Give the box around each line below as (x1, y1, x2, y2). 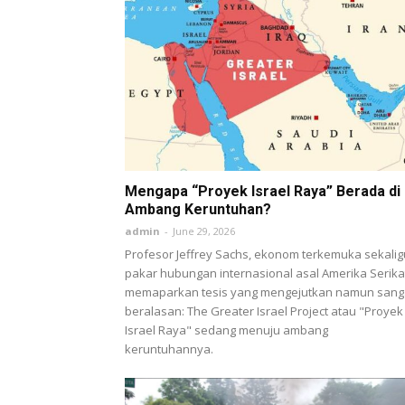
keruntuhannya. (125, 340, 213, 357)
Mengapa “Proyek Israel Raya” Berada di (125, 182, 400, 200)
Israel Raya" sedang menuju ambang (125, 321, 328, 338)
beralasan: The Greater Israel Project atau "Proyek (125, 302, 403, 319)
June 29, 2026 (173, 223, 235, 238)
